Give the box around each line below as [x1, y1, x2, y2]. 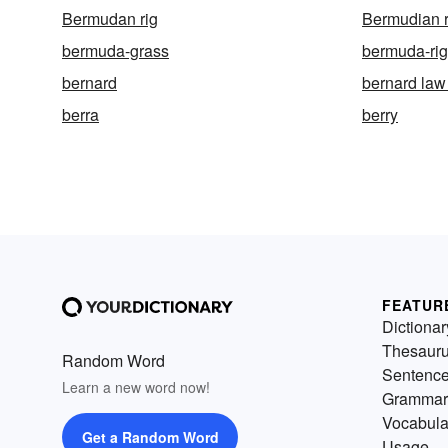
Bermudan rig [62, 7, 158, 30]
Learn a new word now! [62, 377, 210, 397]
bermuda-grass [62, 39, 169, 62]
